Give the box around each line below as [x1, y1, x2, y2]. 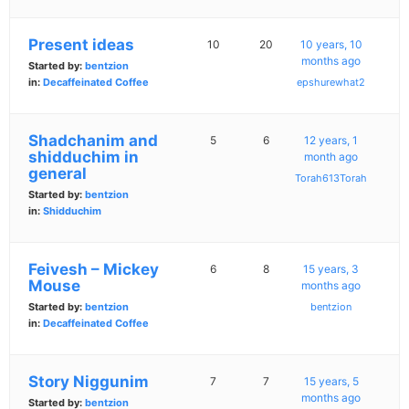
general [28, 164, 87, 184]
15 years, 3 [303, 262, 360, 277]
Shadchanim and [28, 131, 158, 151]
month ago [304, 150, 359, 164]
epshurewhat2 [297, 76, 366, 89]
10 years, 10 [299, 37, 362, 52]
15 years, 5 [303, 374, 359, 389]
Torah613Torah [295, 172, 368, 185]
